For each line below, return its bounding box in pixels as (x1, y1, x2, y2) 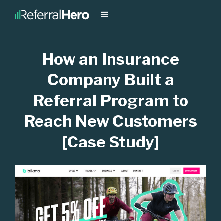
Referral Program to (33, 91, 188, 110)
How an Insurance (42, 49, 179, 69)
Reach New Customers (24, 111, 197, 131)
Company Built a (47, 70, 174, 89)
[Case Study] (62, 132, 159, 151)
